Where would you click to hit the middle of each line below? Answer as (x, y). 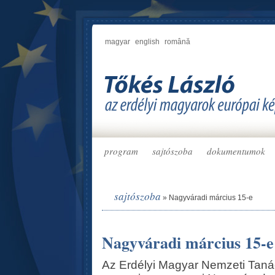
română (177, 42)
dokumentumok (236, 151)
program (121, 151)
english (147, 42)
